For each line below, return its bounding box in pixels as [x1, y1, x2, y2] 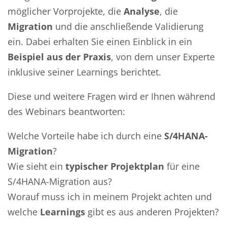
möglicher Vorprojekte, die [8, 5, 124, 17]
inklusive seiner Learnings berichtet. [8, 65, 161, 78]
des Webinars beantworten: [8, 105, 125, 118]
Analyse [124, 5, 160, 17]
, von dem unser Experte [111, 50, 215, 63]
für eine [164, 160, 200, 172]
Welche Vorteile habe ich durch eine [8, 129, 164, 142]
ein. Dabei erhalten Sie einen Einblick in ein [8, 35, 192, 48]
